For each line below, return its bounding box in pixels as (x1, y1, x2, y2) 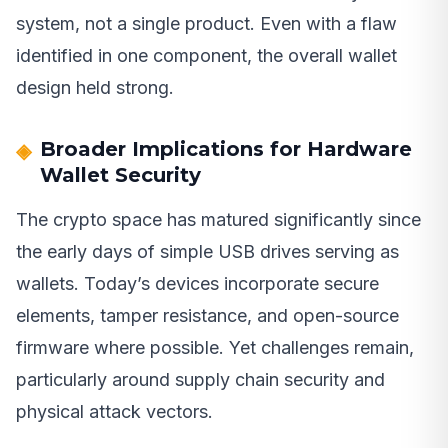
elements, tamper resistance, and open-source (16, 304, 399, 326)
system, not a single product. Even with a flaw (16, 12, 397, 34)
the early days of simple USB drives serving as (16, 240, 399, 262)
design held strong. (16, 76, 174, 98)
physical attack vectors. (16, 400, 213, 422)
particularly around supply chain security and (16, 368, 385, 390)
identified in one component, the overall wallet (16, 44, 397, 66)
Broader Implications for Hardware (40, 136, 412, 161)
